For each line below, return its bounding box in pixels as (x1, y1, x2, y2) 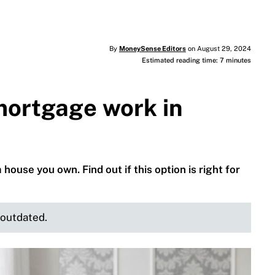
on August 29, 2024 (185, 45, 251, 53)
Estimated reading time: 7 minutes (141, 56, 251, 64)
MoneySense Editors (118, 45, 186, 53)
